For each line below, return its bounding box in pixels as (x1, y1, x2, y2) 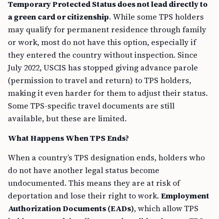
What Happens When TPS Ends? (8, 132, 129, 143)
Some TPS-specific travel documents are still (8, 100, 175, 111)
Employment (161, 190, 209, 201)
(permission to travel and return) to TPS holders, (8, 75, 191, 86)
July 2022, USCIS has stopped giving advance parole (8, 62, 198, 73)
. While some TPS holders (109, 11, 204, 22)
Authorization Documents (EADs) (8, 203, 134, 214)
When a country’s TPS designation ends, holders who (8, 152, 205, 163)
